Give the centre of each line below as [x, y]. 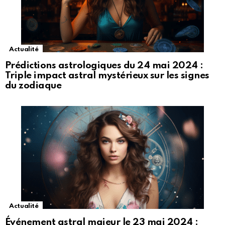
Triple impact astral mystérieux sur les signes [107, 76]
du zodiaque [33, 86]
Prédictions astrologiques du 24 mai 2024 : [104, 66]
